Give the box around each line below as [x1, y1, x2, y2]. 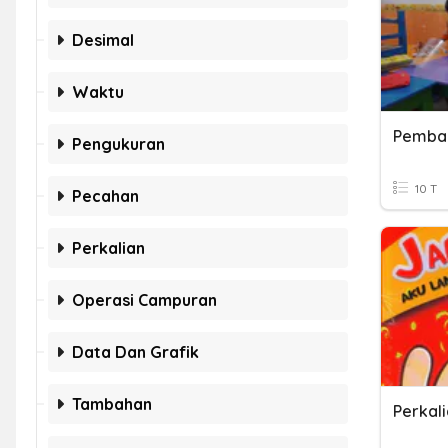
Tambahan [72, 394, 152, 414]
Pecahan [72, 186, 139, 206]
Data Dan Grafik [72, 342, 199, 362]
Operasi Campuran [72, 290, 217, 310]
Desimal [72, 30, 134, 50]
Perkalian [72, 238, 145, 258]
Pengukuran [72, 134, 165, 154]
